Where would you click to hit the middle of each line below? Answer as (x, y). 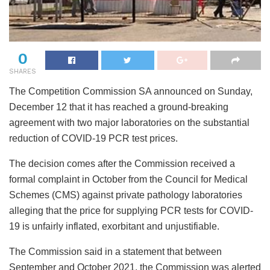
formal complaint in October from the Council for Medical (128, 179)
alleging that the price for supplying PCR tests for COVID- (131, 210)
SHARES (23, 71)
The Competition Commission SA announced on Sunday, (131, 91)
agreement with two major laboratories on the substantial (129, 122)
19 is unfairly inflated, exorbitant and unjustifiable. (114, 226)
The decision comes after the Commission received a (122, 163)
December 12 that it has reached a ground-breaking (119, 107)
